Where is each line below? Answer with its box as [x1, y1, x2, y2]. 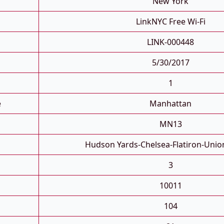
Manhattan [149, 98, 191, 109]
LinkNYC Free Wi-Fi [135, 16, 205, 27]
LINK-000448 [147, 36, 194, 48]
